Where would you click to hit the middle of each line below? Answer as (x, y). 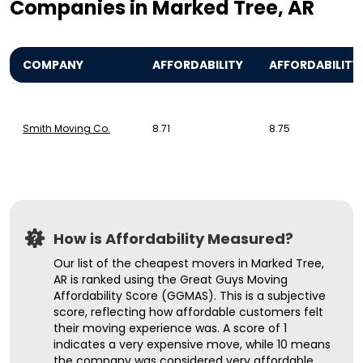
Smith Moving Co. (66, 129)
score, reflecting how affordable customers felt (188, 312)
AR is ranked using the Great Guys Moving (171, 280)
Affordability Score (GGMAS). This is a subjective (190, 296)
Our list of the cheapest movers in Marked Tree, (189, 264)
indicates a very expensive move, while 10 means (192, 345)
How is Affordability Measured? (173, 239)
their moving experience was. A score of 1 (170, 329)
